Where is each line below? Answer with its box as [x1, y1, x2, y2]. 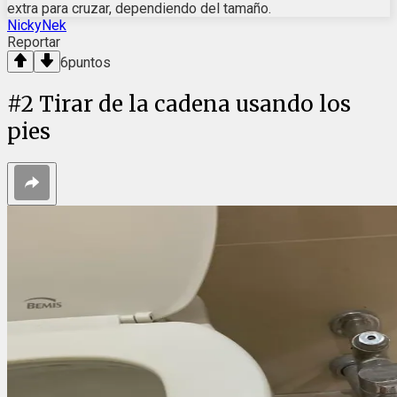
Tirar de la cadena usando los [39, 90, 351, 118]
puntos [68, 53, 111, 71]
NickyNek [7, 16, 66, 34]
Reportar [7, 33, 60, 51]
